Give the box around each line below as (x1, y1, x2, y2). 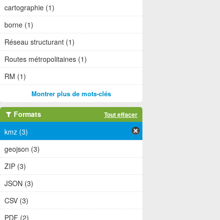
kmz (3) (4, 126, 28, 137)
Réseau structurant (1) (4, 37, 75, 47)
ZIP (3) (4, 161, 26, 171)
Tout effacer (104, 110, 137, 119)
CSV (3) (4, 195, 28, 205)
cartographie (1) (4, 2, 55, 13)
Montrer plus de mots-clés (31, 89, 111, 99)
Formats (12, 109, 41, 119)
